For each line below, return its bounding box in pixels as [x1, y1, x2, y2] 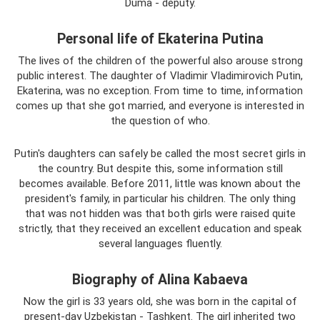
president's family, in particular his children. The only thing [24, 192, 296, 205]
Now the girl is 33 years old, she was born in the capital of [23, 295, 297, 308]
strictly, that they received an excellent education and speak [19, 222, 301, 235]
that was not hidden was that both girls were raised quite [24, 207, 296, 220]
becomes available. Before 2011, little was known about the [19, 177, 301, 190]
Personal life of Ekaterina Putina [56, 31, 264, 48]
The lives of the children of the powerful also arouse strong [17, 54, 303, 67]
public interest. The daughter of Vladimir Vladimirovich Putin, [17, 69, 303, 82]
